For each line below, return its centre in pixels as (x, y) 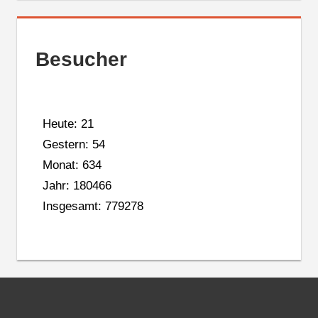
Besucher (81, 60)
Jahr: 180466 (77, 185)
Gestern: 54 (73, 144)
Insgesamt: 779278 (93, 206)
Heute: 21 (68, 124)
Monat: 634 (72, 165)
